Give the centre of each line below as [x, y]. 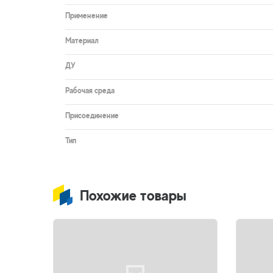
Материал [82, 41]
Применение [87, 16]
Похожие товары [133, 195]
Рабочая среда [90, 90]
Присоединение [92, 115]
